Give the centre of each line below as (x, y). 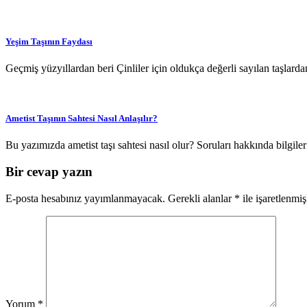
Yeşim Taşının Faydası (49, 41)
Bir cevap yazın (49, 172)
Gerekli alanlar (201, 198)
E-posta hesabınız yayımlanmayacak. (85, 198)
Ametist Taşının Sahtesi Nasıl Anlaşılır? (82, 119)
